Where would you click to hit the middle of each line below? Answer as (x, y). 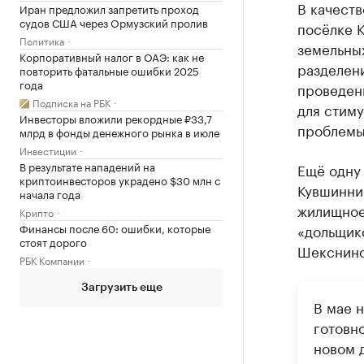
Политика (42, 40)
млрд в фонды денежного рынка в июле (119, 131)
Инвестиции (48, 149)
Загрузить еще (121, 287)
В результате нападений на (87, 165)
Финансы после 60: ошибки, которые (115, 227)
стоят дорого (53, 241)
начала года (50, 193)
